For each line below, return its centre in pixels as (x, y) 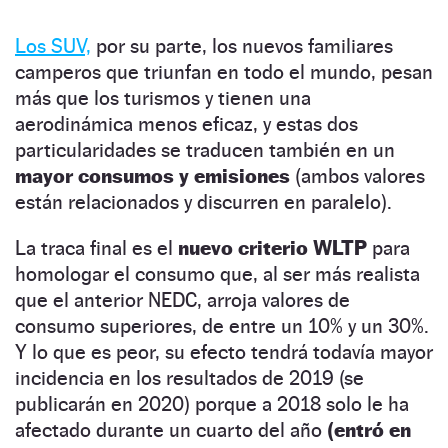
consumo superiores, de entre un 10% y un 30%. (222, 325)
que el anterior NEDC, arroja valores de (182, 299)
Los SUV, (53, 45)
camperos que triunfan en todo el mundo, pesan (224, 71)
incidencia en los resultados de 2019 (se (189, 377)
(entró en (369, 429)
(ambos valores (357, 175)
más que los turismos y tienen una (163, 97)
